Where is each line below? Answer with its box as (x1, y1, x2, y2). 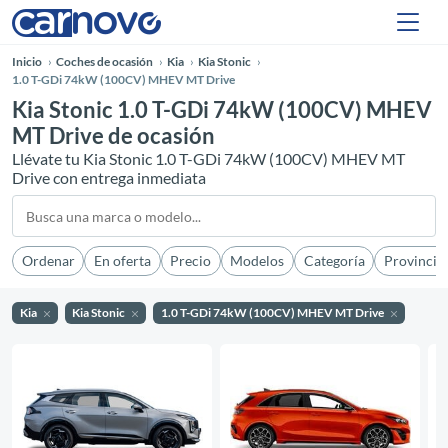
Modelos (230, 252, 285, 270)
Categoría (303, 252, 365, 270)
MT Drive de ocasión (12, 122, 215, 149)
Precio (170, 252, 212, 270)
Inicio (12, 54, 42, 69)
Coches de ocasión (56, 54, 153, 69)
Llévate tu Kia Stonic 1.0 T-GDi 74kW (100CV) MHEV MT (12, 149, 405, 168)
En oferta (93, 252, 151, 270)
